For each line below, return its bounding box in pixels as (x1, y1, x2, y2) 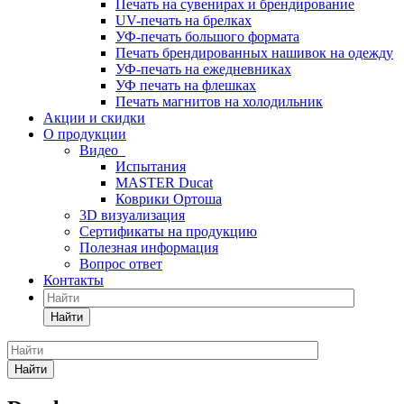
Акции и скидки (43, 110, 145, 125)
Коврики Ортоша (115, 191, 222, 207)
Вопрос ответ (79, 256, 162, 271)
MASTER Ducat (115, 175, 213, 190)
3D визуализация (79, 207, 185, 223)
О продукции (43, 126, 126, 142)
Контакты (43, 272, 104, 288)
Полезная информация (79, 240, 218, 255)
